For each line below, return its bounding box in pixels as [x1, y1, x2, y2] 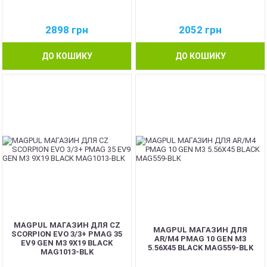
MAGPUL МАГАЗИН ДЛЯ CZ [13, 221, 120, 229]
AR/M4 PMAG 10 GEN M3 [154, 234, 246, 243]
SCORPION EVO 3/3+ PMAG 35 [11, 229, 122, 238]
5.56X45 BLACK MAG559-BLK [147, 243, 253, 252]
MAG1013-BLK [40, 247, 94, 256]
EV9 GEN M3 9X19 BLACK [21, 238, 113, 247]
